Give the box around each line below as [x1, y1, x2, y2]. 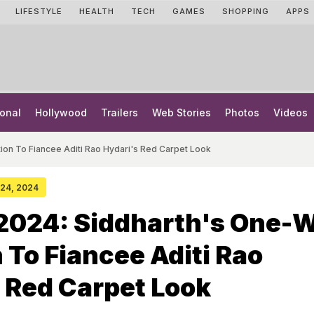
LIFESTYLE [15, 6, 62, 16]
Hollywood [35, 107, 87, 118]
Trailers [101, 107, 138, 118]
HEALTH [79, 6, 114, 16]
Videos [273, 107, 308, 118]
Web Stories [152, 107, 211, 118]
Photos [225, 107, 259, 118]
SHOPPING [222, 6, 269, 16]
